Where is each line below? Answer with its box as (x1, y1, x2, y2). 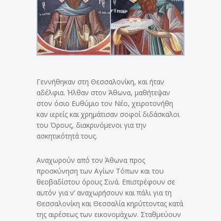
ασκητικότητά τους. (37, 131, 97, 141)
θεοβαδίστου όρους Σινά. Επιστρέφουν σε (37, 177, 175, 186)
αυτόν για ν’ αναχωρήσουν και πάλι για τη (37, 187, 172, 197)
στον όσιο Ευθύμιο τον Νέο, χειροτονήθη (37, 98, 173, 108)
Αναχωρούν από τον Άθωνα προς (37, 155, 145, 165)
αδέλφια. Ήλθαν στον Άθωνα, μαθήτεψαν (37, 87, 170, 97)
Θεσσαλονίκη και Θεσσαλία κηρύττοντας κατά (37, 198, 183, 208)
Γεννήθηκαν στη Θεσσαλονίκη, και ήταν (37, 76, 164, 86)
